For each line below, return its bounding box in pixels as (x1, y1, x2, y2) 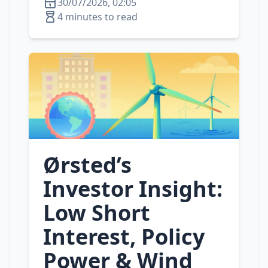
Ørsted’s (43, 150, 132, 179)
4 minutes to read (57, 10, 138, 23)
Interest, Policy (43, 222, 205, 251)
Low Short (43, 198, 150, 227)
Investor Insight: (43, 174, 223, 203)
